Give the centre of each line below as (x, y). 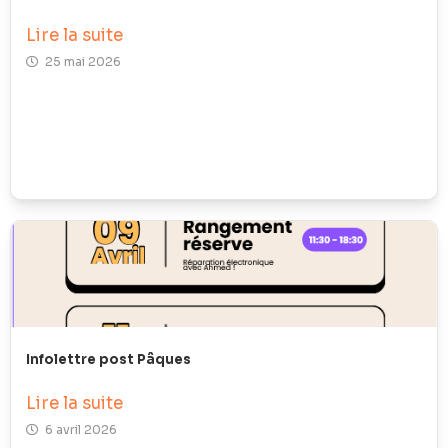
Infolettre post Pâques (108, 359)
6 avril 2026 (81, 429)
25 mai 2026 (83, 61)
